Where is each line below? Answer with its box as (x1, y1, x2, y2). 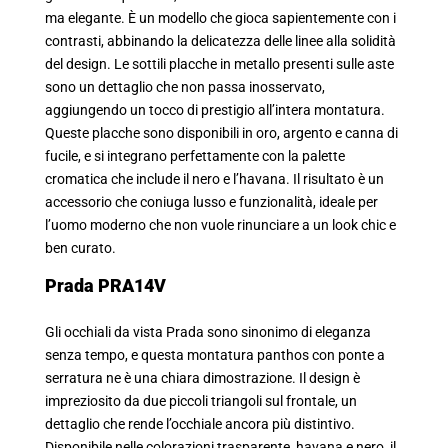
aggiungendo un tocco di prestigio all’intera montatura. (45, 102, 385, 120)
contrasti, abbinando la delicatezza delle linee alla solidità (45, 33, 396, 51)
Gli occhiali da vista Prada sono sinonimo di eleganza (45, 324, 371, 342)
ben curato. (45, 240, 116, 258)
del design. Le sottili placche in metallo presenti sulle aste (45, 56, 394, 74)
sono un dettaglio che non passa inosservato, (45, 79, 325, 97)
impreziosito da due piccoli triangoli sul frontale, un (45, 393, 357, 411)
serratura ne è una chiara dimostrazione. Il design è (45, 370, 360, 388)
